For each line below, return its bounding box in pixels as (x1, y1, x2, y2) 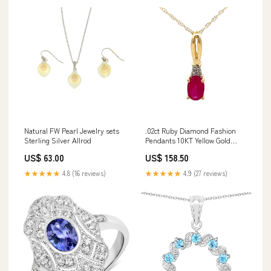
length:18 (145, 145, 174, 155)
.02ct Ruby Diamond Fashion (145, 125, 236, 135)
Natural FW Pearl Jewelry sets (24, 125, 119, 135)
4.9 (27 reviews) (181, 168, 227, 178)
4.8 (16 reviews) (60, 168, 106, 178)
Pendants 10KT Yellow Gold (145, 135, 230, 145)
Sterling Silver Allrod (24, 135, 91, 145)
